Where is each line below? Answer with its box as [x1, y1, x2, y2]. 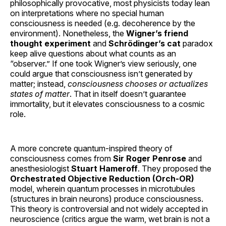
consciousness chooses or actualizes [68, 78, 208, 89]
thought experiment [10, 38, 91, 48]
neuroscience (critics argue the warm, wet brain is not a [10, 213, 210, 224]
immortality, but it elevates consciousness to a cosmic [10, 98, 205, 109]
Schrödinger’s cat [108, 38, 181, 48]
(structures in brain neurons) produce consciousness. [10, 193, 203, 204]
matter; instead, [10, 78, 68, 89]
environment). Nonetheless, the [10, 28, 126, 38]
